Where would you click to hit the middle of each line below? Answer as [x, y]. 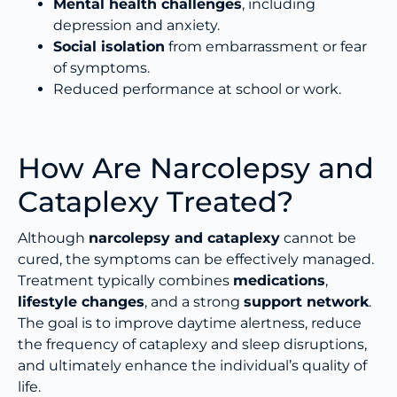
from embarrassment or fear [266, 47]
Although [53, 238]
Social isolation [109, 47]
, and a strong [194, 302]
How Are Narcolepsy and [196, 168]
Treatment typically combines [125, 281]
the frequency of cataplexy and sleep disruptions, [192, 345]
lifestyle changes [81, 302]
